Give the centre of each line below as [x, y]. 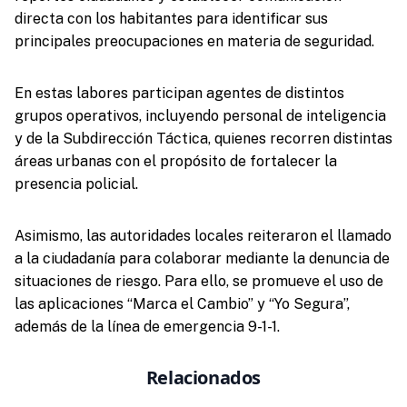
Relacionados [203, 377]
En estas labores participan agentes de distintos [179, 93]
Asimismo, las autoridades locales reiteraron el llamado [203, 235]
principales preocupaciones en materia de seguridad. [194, 41]
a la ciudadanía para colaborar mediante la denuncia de [202, 258]
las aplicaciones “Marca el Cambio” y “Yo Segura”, [182, 303]
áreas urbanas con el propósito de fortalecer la [175, 161]
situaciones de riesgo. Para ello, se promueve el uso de [199, 281]
